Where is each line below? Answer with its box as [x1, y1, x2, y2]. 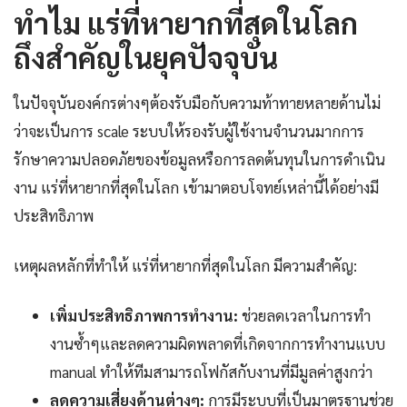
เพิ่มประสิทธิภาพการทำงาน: [50, 305, 238, 326]
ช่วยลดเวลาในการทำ [238, 305, 371, 326]
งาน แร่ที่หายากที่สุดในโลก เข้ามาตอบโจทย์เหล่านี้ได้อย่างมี [14, 177, 379, 198]
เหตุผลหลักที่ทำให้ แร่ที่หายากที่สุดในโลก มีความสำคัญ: [14, 255, 357, 276]
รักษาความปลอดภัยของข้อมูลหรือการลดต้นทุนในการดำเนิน [14, 149, 385, 170]
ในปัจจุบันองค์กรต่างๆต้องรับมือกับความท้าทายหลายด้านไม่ [14, 93, 381, 114]
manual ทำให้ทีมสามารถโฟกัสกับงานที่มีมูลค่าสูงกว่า [50, 362, 372, 382]
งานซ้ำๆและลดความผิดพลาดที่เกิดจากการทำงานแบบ [50, 333, 385, 354]
